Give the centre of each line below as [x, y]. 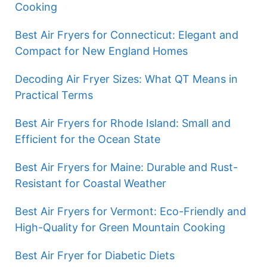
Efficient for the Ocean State [88, 139]
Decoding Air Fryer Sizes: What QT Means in [126, 79]
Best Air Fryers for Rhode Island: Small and [123, 123]
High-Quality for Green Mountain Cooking [120, 227]
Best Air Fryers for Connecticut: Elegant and [127, 35]
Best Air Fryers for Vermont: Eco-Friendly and [131, 211]
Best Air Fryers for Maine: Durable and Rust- [126, 167]
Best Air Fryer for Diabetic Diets [95, 255]
